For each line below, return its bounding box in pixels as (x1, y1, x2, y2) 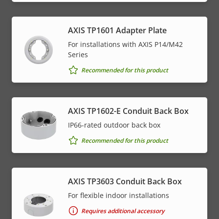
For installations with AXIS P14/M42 (68, 40, 183, 49)
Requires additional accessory (81, 206, 164, 215)
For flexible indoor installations (68, 191, 169, 200)
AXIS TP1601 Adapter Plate (68, 25, 167, 36)
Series (68, 50, 88, 60)
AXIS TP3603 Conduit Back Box (68, 176, 182, 187)
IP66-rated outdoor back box (68, 120, 160, 130)
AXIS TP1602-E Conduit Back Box (68, 106, 189, 117)
